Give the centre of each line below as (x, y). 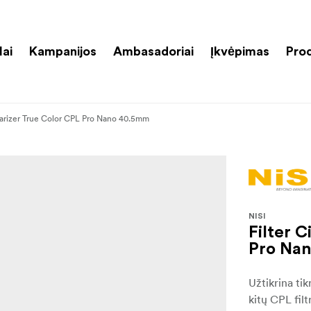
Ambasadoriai (153, 51)
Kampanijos (63, 51)
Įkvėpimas (240, 51)
